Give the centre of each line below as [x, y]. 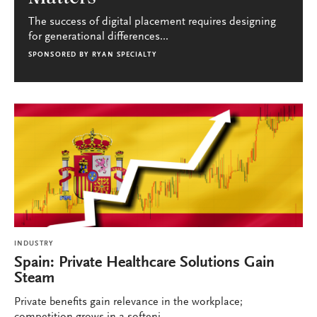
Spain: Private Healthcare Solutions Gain [144, 263]
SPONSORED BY [59, 55]
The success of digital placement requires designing [152, 22]
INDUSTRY [34, 244]
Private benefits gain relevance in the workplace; [128, 302]
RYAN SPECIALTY [125, 55]
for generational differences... [98, 37]
